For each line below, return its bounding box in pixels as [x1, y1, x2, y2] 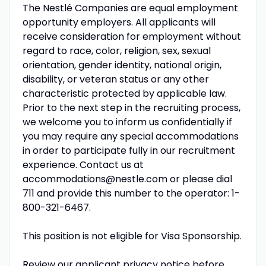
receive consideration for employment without [22, 29, 241, 43]
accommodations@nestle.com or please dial [22, 172, 232, 186]
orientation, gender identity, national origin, [22, 58, 221, 72]
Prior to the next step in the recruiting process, [22, 100, 240, 115]
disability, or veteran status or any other [22, 72, 209, 86]
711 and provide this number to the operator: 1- [22, 186, 240, 200]
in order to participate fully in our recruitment [22, 143, 235, 157]
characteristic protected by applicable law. [22, 86, 227, 100]
